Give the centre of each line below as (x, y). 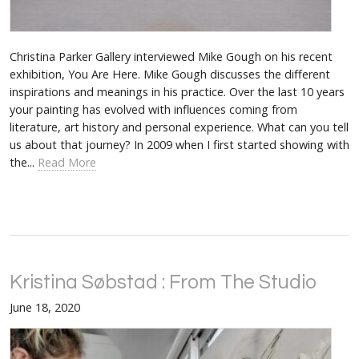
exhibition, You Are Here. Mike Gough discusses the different (170, 74)
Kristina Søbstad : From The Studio (163, 282)
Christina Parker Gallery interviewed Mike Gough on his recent (171, 56)
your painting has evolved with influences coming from (153, 109)
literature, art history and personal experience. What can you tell (179, 127)
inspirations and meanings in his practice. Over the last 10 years (177, 91)
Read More (67, 162)
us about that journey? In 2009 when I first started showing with (179, 144)
